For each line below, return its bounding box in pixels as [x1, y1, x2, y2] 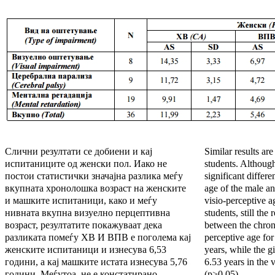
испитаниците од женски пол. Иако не [5, 158, 167, 169]
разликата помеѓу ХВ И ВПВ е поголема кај [5, 232, 191, 243]
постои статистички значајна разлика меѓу [5, 171, 183, 182]
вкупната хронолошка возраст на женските [5, 183, 186, 194]
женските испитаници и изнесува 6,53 [5, 244, 166, 255]
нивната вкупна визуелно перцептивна [5, 207, 170, 219]
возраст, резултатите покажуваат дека [5, 220, 162, 231]
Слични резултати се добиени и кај [5, 146, 152, 157]
